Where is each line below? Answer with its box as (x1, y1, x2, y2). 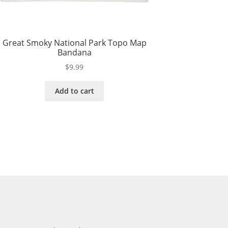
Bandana (57, 46, 92, 58)
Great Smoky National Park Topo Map (2, 37, 147, 48)
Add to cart (54, 85, 94, 96)
